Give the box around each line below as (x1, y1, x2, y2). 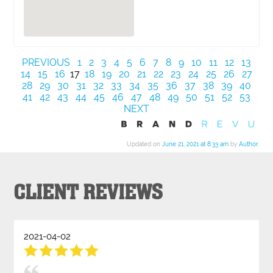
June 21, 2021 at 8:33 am (161, 140, 229, 147)
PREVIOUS (22, 56, 70, 68)
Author (238, 140, 258, 147)
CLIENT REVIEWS (13, 179, 163, 207)
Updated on (126, 140, 162, 147)
